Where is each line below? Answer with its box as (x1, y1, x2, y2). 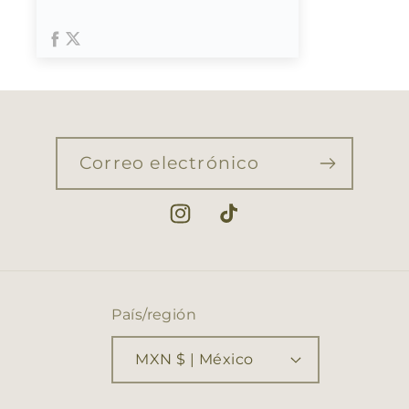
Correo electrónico (79, 151, 260, 173)
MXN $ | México (176, 350, 254, 368)
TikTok (215, 215, 269, 234)
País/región (111, 305, 197, 323)
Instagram (167, 215, 253, 234)
